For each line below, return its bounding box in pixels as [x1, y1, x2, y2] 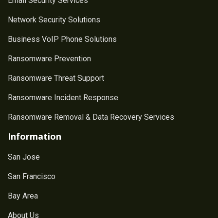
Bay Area [8, 191, 38, 200]
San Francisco [8, 171, 55, 181]
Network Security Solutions [8, 15, 100, 24]
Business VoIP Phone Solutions [8, 34, 117, 44]
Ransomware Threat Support [8, 73, 104, 83]
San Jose [8, 152, 40, 162]
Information [8, 130, 61, 142]
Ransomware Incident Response [8, 92, 118, 102]
